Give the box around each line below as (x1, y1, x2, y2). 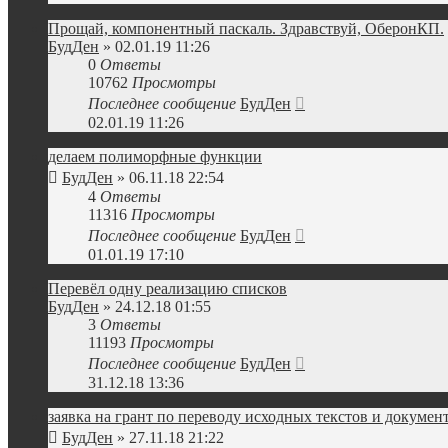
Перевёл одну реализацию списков (48, 280, 287, 297)
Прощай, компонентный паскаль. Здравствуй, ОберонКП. (48, 20, 444, 37)
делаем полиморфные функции (48, 148, 262, 165)
